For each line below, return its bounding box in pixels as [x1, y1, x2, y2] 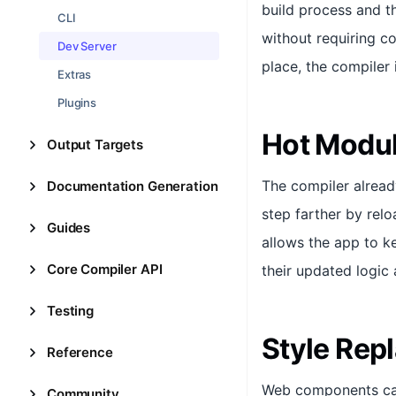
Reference [47, 344, 113, 361]
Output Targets [47, 136, 143, 153]
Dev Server [57, 39, 117, 53]
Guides [47, 219, 91, 236]
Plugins [57, 95, 97, 110]
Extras [57, 67, 92, 81]
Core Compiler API [47, 261, 163, 278]
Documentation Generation [47, 178, 218, 194]
